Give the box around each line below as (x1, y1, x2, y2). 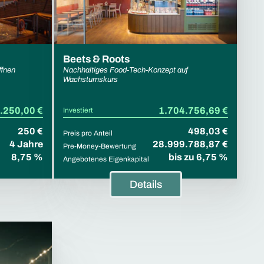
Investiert (63, 106, 93, 115)
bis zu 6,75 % (169, 152, 228, 163)
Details (129, 179, 162, 191)
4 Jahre (9, 139, 43, 150)
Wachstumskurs (63, 75, 118, 84)
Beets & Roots (63, 54, 130, 65)
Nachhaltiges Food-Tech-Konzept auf (63, 66, 188, 75)
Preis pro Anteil (63, 129, 113, 138)
